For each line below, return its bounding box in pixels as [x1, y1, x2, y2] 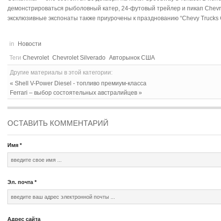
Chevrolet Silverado [52, 54, 106, 61]
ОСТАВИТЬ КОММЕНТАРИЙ [7, 118, 109, 127]
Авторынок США [109, 54, 155, 61]
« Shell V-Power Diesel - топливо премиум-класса [10, 79, 147, 87]
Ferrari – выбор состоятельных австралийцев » [10, 89, 142, 96]
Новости [18, 40, 41, 47]
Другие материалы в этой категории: [10, 69, 112, 76]
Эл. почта [7, 179, 33, 185]
